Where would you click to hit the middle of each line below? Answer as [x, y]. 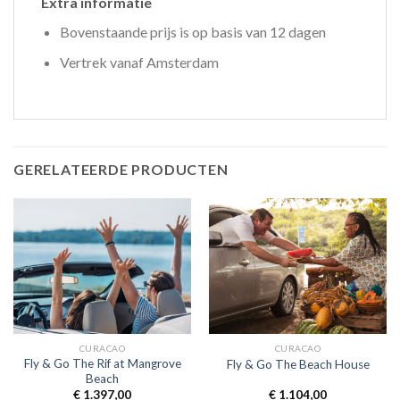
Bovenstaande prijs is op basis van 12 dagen [192, 31]
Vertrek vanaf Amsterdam [139, 62]
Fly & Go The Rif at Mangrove [102, 364]
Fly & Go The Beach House [298, 364]
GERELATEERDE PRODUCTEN [121, 170]
